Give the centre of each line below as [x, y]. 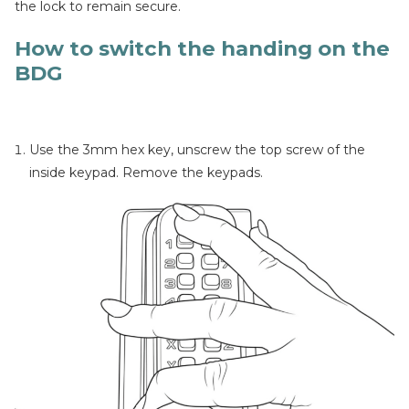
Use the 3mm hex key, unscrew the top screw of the [197, 150]
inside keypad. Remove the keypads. [146, 173]
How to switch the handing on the [202, 48]
